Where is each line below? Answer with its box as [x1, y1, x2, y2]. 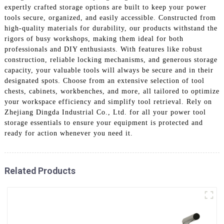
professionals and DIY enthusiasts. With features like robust [4, 45, 202, 53]
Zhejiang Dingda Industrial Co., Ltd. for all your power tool [4, 108, 206, 116]
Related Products [4, 165, 75, 176]
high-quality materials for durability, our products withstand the [4, 24, 217, 32]
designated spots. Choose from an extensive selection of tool [4, 76, 204, 84]
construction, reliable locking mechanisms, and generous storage [4, 55, 217, 63]
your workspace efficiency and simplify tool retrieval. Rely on [4, 97, 212, 105]
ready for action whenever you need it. [4, 129, 133, 137]
